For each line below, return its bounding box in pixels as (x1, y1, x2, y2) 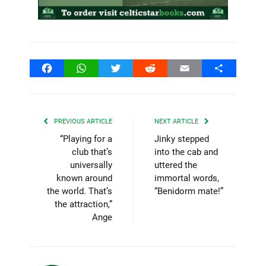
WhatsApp (81, 62, 125, 74)
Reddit (150, 62, 177, 74)
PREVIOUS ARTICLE (52, 117, 112, 125)
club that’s (72, 146, 112, 157)
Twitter (115, 62, 145, 74)
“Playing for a (60, 133, 112, 144)
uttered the (154, 159, 197, 170)
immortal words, (154, 172, 219, 183)
